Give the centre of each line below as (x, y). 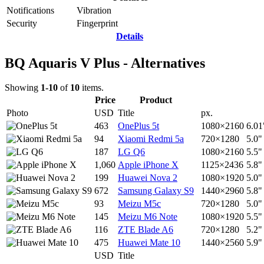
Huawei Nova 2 (148, 178)
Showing (23, 88)
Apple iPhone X (148, 165)
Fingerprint (97, 23)
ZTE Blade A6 (146, 230)
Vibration (94, 10)
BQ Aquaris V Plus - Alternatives (105, 63)
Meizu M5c (139, 204)
